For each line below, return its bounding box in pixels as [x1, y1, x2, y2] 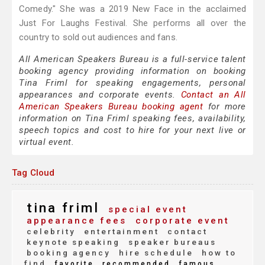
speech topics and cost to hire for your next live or [19, 125, 246, 136]
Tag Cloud [12, 167, 55, 179]
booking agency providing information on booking [19, 66, 246, 77]
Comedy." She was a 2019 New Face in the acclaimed [19, 4, 246, 15]
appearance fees [27, 215, 127, 227]
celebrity [27, 227, 76, 237]
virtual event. [19, 137, 75, 148]
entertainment [80, 227, 159, 237]
